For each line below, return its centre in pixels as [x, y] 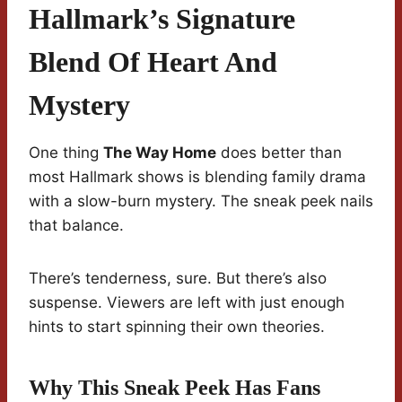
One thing [66, 153]
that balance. [76, 226]
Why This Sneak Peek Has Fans [175, 388]
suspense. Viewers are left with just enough [187, 303]
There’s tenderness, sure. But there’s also [178, 279]
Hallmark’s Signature [162, 19]
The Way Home [160, 153]
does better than [279, 153]
